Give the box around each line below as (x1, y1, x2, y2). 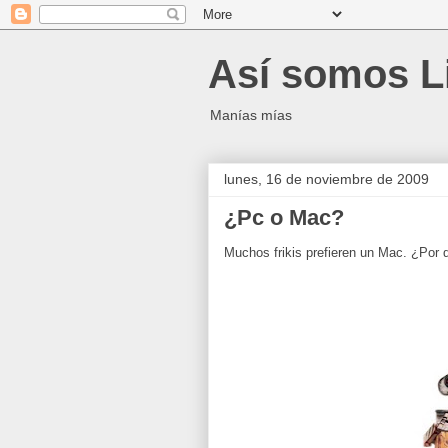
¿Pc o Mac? (224, 205, 344, 230)
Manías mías (210, 107, 292, 123)
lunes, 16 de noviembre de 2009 (224, 171, 429, 187)
